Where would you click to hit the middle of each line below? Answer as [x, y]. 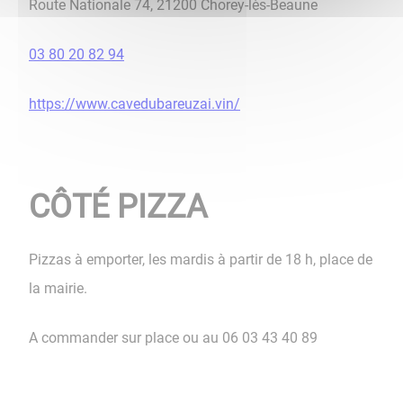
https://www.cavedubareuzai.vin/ [134, 104]
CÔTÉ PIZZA [118, 206]
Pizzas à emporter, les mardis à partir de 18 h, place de [201, 259]
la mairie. [58, 288]
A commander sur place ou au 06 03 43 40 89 [173, 338]
